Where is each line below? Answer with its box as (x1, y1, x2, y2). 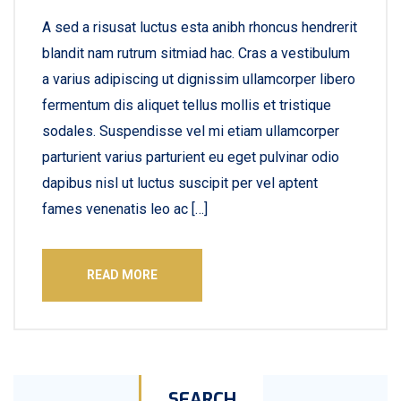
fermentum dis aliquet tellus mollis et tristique (42, 97, 331, 114)
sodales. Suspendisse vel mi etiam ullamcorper (42, 123, 339, 140)
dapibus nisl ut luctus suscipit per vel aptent (42, 175, 318, 192)
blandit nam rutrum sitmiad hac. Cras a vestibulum (42, 45, 350, 62)
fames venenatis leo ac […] (42, 200, 208, 218)
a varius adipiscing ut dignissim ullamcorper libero (42, 71, 355, 88)
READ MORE (87, 268, 158, 282)
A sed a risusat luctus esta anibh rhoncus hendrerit (42, 19, 357, 36)
